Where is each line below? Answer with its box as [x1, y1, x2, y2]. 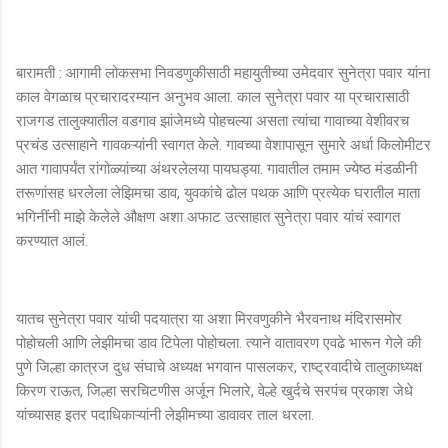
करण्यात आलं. [16, 231, 88, 250]
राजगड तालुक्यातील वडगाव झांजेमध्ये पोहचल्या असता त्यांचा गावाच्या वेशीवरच [16, 111, 409, 130]
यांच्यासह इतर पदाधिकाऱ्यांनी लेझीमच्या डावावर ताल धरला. [16, 405, 314, 424]
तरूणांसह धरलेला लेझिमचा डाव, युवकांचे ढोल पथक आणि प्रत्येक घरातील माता [16, 183, 420, 202]
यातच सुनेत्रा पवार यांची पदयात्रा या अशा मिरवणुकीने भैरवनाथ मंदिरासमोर [16, 309, 402, 328]
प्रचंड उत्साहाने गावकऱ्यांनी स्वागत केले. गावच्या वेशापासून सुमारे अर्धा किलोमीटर [16, 135, 431, 154]
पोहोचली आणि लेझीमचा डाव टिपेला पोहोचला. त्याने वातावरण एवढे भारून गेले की [16, 333, 421, 352]
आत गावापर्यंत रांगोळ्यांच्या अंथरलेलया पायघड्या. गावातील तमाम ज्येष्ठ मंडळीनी [16, 159, 417, 178]
